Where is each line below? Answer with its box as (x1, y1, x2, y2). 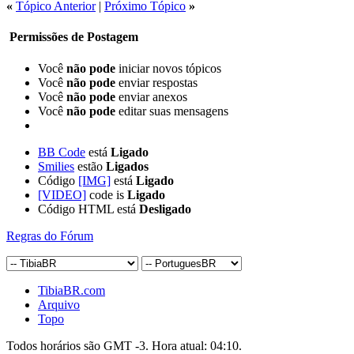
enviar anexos (115, 89, 187, 104)
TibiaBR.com (38, 283, 105, 297)
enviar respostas (115, 75, 198, 89)
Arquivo (38, 297, 80, 311)
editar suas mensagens (115, 104, 228, 118)
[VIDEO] (38, 187, 86, 201)
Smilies (38, 159, 74, 173)
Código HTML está (38, 201, 139, 216)
